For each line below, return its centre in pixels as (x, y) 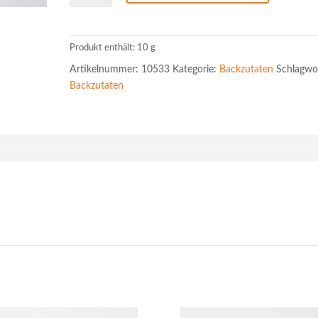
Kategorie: (196, 70)
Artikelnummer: (106, 70)
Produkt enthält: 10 (110, 48)
